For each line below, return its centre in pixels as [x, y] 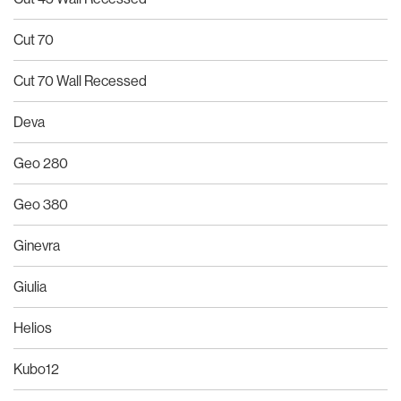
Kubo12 [36, 368]
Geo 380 [41, 204]
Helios [33, 327]
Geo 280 [41, 162]
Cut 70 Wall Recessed [80, 80]
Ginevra [37, 245]
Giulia [30, 286]
